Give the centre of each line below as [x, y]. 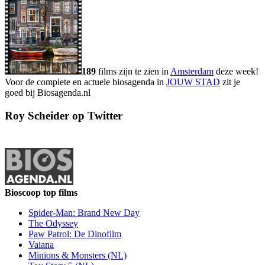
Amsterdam [192, 72]
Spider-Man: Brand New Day [84, 212]
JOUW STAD [193, 82]
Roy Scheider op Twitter [64, 115]
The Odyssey [53, 223]
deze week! [236, 72]
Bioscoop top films [41, 192]
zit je [230, 82]
